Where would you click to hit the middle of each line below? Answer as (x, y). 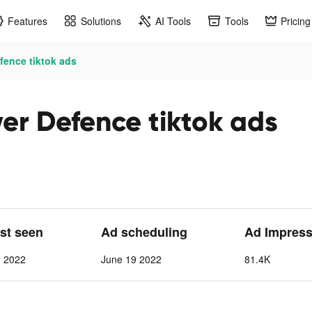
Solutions (101, 21)
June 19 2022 (131, 259)
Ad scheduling (144, 232)
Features (28, 21)
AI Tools (173, 21)
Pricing (296, 21)
